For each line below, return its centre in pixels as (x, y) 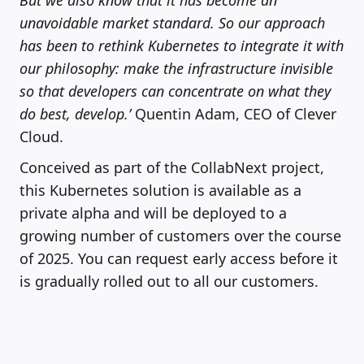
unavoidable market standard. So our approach (172, 22)
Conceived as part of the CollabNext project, (172, 167)
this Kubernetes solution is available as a (160, 190)
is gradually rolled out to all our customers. (169, 281)
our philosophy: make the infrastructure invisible (176, 68)
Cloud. (41, 136)
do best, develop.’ (75, 113)
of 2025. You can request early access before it (179, 258)
